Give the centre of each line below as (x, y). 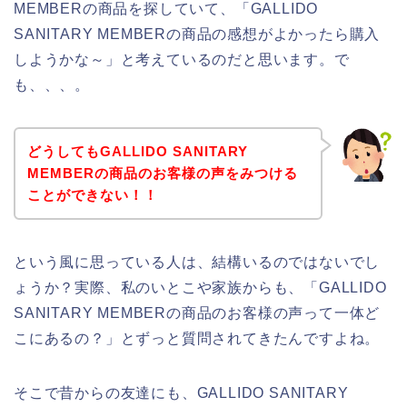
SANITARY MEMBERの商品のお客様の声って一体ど (197, 313)
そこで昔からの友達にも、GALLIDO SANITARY (181, 392)
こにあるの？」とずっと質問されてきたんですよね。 (197, 338)
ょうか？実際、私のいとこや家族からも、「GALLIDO (200, 287)
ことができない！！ (92, 194)
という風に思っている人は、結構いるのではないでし (197, 262)
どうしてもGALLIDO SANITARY (137, 151)
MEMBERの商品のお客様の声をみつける (162, 173)
